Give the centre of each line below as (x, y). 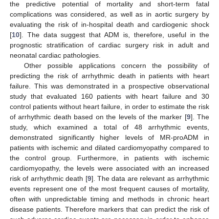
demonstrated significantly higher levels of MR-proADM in (109, 137)
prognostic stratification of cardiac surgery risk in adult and (109, 45)
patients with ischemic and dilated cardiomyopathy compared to (109, 147)
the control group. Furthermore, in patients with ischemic (109, 158)
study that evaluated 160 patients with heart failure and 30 (109, 96)
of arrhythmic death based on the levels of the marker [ (98, 117)
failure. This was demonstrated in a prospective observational (109, 86)
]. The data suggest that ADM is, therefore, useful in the (114, 34)
